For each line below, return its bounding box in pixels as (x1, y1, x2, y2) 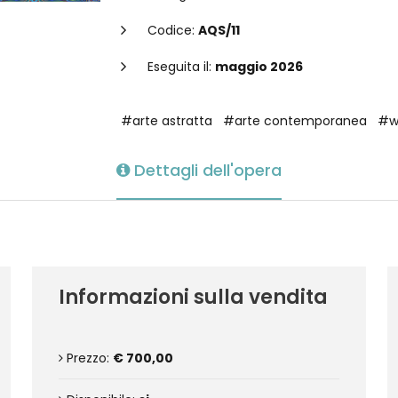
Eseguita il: (147, 58, 215, 76)
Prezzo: (63, 349, 113, 367)
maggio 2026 (215, 58, 303, 76)
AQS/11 (198, 21, 240, 39)
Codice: (147, 21, 198, 39)
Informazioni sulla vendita (59, 283, 328, 311)
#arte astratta (121, 112, 212, 130)
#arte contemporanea (223, 112, 367, 130)
